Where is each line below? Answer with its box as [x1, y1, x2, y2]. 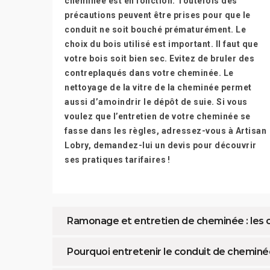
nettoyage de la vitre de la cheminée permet [64, 83, 252, 92]
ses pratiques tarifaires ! [64, 155, 170, 165]
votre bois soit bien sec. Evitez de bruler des [64, 54, 254, 63]
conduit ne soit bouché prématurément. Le [64, 25, 246, 34]
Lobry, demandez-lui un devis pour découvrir [64, 140, 257, 150]
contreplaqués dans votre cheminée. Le [64, 68, 234, 78]
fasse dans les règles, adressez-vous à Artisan [64, 126, 266, 136]
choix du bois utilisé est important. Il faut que [64, 39, 258, 49]
